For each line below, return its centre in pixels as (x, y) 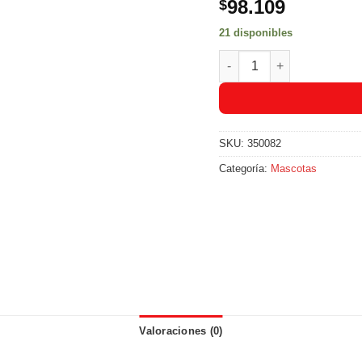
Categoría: (245, 168)
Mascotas (294, 168)
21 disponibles (256, 33)
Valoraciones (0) (181, 330)
